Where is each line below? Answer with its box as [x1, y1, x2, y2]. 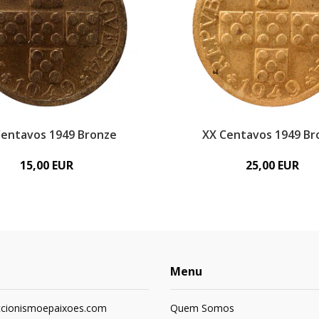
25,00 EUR [245, 157, 299, 173]
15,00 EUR [20, 157, 74, 173]
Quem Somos [170, 300, 234, 315]
